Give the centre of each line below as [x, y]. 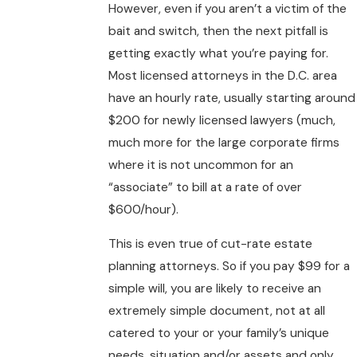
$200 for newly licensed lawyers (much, [222, 120]
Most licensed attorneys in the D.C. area [223, 75]
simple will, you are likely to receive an [215, 289]
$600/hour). [144, 209]
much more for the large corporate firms [224, 142]
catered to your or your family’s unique [219, 333]
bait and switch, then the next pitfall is [219, 31]
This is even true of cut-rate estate [211, 244]
